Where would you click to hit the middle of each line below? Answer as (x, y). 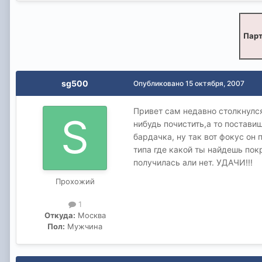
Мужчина (84, 226)
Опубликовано (159, 83)
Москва (90, 215)
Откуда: (60, 215)
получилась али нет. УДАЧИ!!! (193, 162)
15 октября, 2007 (215, 83)
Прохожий (75, 181)
